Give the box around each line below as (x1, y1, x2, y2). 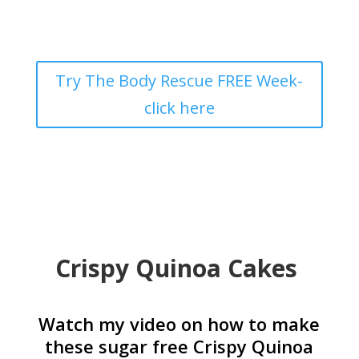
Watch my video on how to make (38, 311, 321, 336)
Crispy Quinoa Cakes (54, 251, 304, 284)
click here (143, 96, 215, 119)
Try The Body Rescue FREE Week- (55, 69, 304, 91)
